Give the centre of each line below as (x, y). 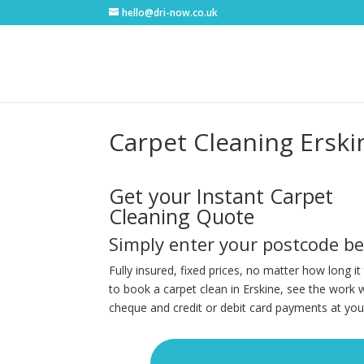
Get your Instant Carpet (221, 196)
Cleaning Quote (182, 217)
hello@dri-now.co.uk (170, 13)
